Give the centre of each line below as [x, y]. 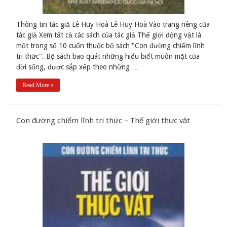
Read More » [38, 85]
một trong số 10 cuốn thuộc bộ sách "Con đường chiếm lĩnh [111, 46]
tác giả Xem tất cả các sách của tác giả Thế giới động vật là [109, 35]
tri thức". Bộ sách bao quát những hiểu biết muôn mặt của [108, 56]
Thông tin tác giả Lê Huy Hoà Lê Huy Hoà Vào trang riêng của [113, 25]
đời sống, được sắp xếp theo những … [78, 67]
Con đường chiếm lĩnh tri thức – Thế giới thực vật [103, 121]
